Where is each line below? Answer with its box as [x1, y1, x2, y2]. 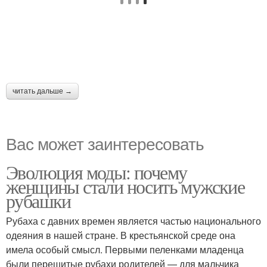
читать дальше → [13, 87, 72, 95]
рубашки [6, 188, 71, 213]
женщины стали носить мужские [6, 173, 245, 199]
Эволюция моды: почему [6, 159, 187, 185]
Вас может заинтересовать [6, 131, 204, 155]
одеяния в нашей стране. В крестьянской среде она [6, 228, 235, 242]
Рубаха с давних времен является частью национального [6, 214, 261, 228]
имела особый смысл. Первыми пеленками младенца [6, 243, 244, 256]
